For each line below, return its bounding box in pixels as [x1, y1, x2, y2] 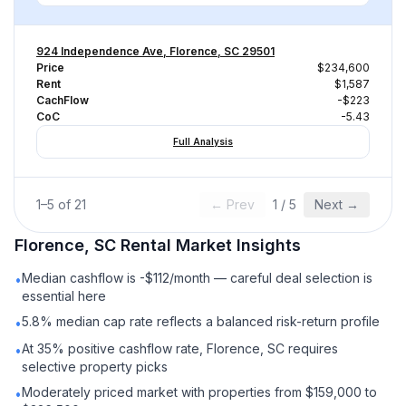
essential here [22, 288, 106, 304]
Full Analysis [173, 136, 233, 147]
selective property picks [22, 359, 168, 374]
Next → [314, 197, 359, 212]
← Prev [210, 197, 255, 212]
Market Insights [171, 236, 301, 255]
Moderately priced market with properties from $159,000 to [22, 384, 377, 400]
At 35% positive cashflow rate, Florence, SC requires [22, 341, 338, 356]
